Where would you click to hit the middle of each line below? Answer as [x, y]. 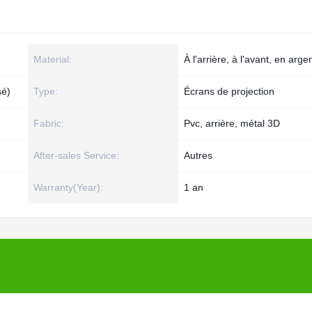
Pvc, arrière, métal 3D [232, 123]
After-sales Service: [76, 155]
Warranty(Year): [68, 187]
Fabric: [49, 123]
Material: [53, 59]
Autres [198, 155]
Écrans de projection [229, 91]
